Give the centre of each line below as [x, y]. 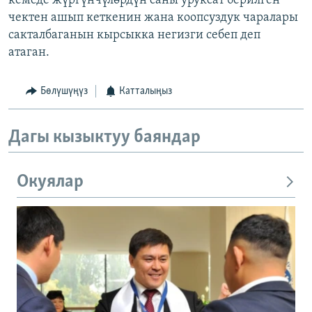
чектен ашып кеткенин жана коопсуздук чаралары [153, 18]
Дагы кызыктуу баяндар [104, 137]
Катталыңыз [146, 92]
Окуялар [50, 182]
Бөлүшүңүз [64, 92]
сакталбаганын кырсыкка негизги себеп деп [134, 36]
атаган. [29, 53]
